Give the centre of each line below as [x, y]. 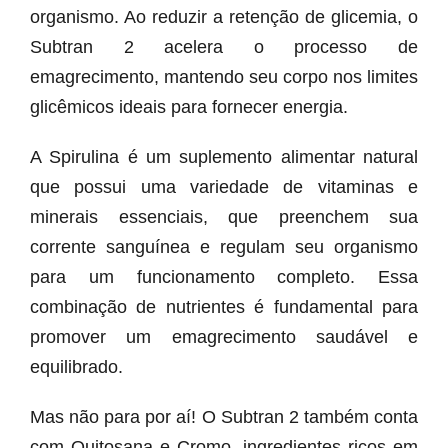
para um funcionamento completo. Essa [224, 277]
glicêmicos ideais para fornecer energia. [189, 107]
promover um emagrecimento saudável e [224, 337]
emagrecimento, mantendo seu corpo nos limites [224, 77]
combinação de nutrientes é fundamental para [224, 307]
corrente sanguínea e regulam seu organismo [224, 247]
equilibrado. [76, 367]
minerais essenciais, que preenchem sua [224, 217]
